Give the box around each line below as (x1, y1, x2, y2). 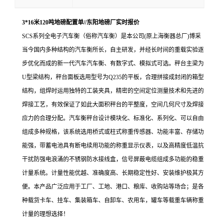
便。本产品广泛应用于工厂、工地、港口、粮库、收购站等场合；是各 (22, 183, 204, 190)
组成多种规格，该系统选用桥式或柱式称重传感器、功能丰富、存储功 (22, 128, 204, 135)
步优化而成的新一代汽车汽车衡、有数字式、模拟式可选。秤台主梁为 (22, 60, 204, 67)
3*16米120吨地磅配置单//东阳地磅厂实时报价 (22, 19, 139, 26)
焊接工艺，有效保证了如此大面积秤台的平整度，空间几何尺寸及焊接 (22, 101, 204, 108)
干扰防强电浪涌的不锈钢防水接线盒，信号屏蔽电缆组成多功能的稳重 (22, 155, 204, 163)
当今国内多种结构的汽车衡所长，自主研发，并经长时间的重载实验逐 (22, 46, 204, 53)
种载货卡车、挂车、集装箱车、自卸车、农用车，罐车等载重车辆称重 (22, 197, 204, 204)
